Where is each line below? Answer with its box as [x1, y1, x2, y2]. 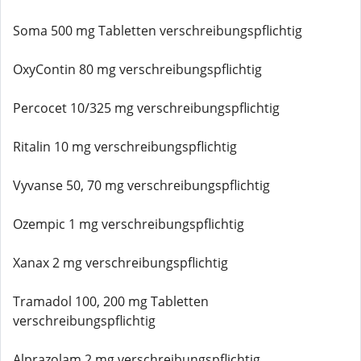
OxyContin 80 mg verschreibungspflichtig [13, 60, 262, 78]
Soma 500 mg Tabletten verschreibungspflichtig [13, 22, 302, 39]
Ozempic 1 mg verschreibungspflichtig [13, 215, 244, 233]
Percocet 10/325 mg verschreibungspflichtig [13, 99, 280, 117]
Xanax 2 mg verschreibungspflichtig [13, 254, 228, 272]
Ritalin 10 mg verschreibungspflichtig [13, 138, 237, 156]
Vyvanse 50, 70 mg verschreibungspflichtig [13, 176, 270, 194]
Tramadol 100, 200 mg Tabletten [13, 293, 209, 310]
